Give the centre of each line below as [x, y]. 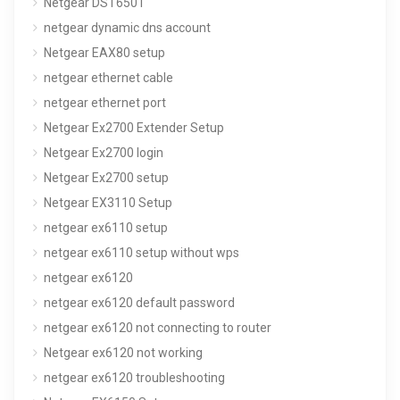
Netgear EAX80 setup [104, 52]
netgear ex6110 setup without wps [142, 252]
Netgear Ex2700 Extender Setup [134, 127]
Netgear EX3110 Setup [108, 202]
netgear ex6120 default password [139, 302]
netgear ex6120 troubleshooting [134, 377]
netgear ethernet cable [108, 77]
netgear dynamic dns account [127, 27]
